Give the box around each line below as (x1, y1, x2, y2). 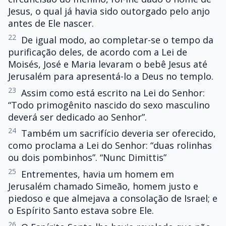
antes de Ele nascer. (8, 17, 94, 29)
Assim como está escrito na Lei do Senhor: (21, 86, 205, 99)
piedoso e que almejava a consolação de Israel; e (8, 192, 217, 205)
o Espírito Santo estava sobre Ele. (8, 204, 154, 217)
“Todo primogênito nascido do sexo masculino (8, 98, 210, 111)
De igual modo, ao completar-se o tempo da (21, 33, 213, 46)
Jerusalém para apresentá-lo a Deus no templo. (8, 70, 213, 82)
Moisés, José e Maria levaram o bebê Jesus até (8, 58, 207, 70)
